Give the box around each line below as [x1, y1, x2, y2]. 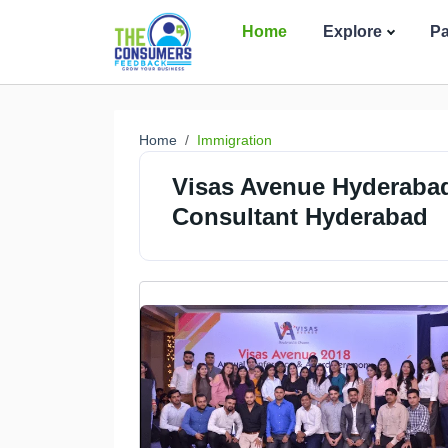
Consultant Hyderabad [172, 203, 428, 230]
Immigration [197, 132, 272, 148]
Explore [323, 23, 383, 40]
